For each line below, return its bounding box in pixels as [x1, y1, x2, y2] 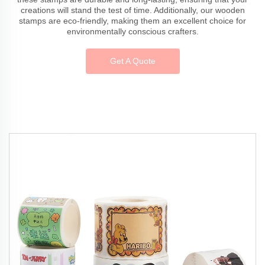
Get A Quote [109, 56, 156, 66]
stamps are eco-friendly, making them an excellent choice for [19, 16, 246, 26]
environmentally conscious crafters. [66, 27, 199, 37]
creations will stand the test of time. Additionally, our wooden [20, 5, 245, 15]
